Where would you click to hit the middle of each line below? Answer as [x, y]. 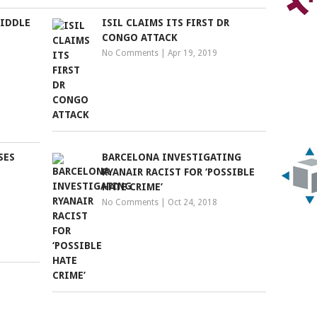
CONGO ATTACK [140, 38]
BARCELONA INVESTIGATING [172, 157]
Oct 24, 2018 [193, 202]
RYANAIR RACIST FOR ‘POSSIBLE [179, 172]
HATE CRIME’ [133, 187]
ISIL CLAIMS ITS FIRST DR [166, 23]
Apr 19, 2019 [193, 53]
